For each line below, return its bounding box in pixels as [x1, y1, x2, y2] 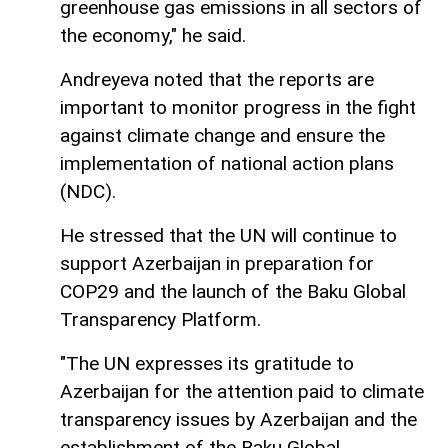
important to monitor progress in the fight [60, 96, 416, 120]
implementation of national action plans [60, 152, 394, 176]
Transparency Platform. [60, 308, 261, 332]
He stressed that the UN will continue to [60, 224, 397, 248]
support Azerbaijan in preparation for [60, 252, 374, 276]
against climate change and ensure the [60, 124, 385, 148]
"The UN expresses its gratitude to [60, 352, 354, 376]
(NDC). [60, 180, 116, 204]
